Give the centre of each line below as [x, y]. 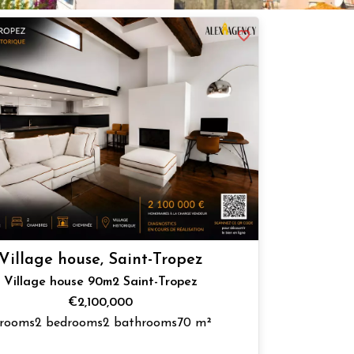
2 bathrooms [140, 324]
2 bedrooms [69, 324]
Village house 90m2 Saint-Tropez [100, 282]
